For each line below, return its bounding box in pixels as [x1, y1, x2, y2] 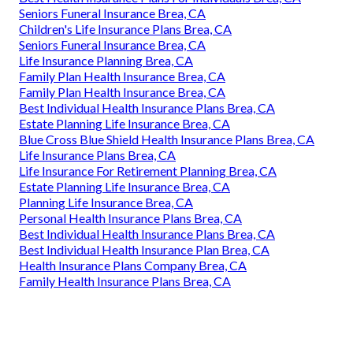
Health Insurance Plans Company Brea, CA [19, 257, 247, 273]
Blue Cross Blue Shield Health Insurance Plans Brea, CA [19, 131, 314, 147]
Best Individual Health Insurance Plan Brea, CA [19, 241, 269, 257]
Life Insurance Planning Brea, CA [19, 52, 193, 68]
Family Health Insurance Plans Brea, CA [19, 273, 231, 288]
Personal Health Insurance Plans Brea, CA [19, 210, 242, 225]
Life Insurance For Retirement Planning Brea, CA [19, 162, 277, 178]
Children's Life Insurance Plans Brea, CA [19, 20, 232, 36]
